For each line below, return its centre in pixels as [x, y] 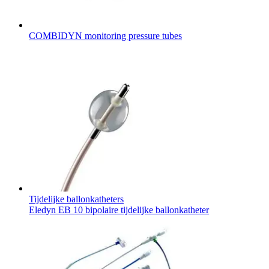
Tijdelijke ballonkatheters [76, 199]
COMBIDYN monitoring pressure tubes [105, 35]
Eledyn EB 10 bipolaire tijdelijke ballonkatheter [119, 210]
